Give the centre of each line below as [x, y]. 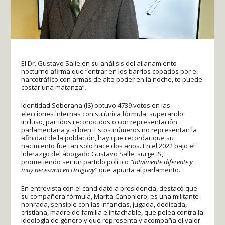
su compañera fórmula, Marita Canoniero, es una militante [110, 197]
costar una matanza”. [54, 87]
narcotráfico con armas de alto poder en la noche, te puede [112, 79]
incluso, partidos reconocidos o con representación [99, 122]
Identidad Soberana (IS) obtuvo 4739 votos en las [96, 106]
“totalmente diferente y [162, 162]
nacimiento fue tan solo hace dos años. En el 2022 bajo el [108, 146]
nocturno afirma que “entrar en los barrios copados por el [110, 71]
